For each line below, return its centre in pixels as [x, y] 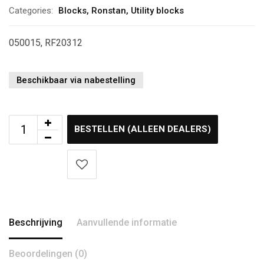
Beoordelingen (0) [48, 254]
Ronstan [109, 11]
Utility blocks [157, 11]
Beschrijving [36, 222]
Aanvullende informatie [127, 222]
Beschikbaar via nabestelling [76, 80]
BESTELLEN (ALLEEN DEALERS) [143, 129]
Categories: [31, 11]
